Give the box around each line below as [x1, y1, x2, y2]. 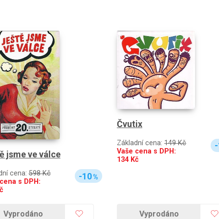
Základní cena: [117, 138, 164, 147]
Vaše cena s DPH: [117, 147, 176, 155]
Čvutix [117, 118, 142, 129]
